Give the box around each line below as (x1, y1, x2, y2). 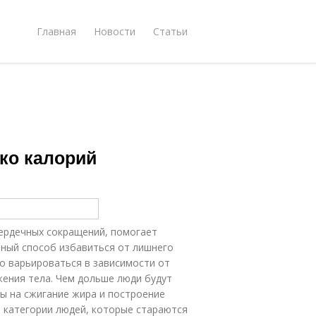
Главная (37, 24, 76, 38)
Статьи (153, 24, 188, 38)
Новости (94, 24, 135, 38)
